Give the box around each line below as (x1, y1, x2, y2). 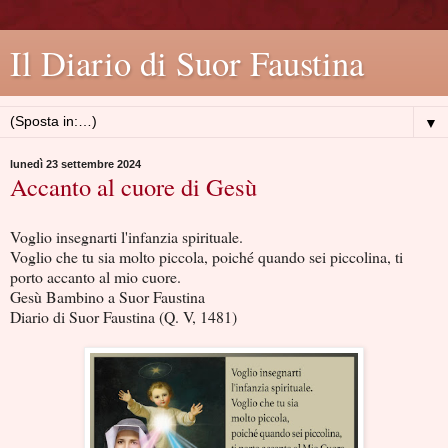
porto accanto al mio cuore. (10, 265, 181, 287)
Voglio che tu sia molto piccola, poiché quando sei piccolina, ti (10, 245, 403, 267)
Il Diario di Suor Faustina (10, 40, 364, 86)
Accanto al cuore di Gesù (10, 170, 257, 203)
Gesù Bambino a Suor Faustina (10, 285, 205, 307)
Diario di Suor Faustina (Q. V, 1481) (10, 305, 237, 327)
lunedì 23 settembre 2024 (10, 158, 141, 170)
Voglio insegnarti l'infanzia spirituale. (10, 225, 243, 247)
